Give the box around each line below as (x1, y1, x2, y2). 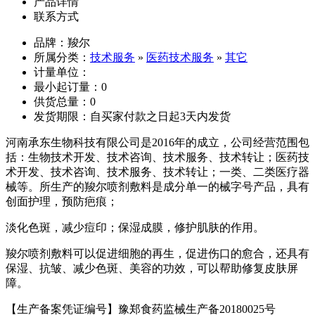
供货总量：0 (34, 96, 96, 108)
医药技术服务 (146, 51, 214, 64)
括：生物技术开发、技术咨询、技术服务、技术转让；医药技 (6, 151, 309, 164)
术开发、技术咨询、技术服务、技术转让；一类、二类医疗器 (6, 166, 309, 179)
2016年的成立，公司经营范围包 (152, 136, 309, 149)
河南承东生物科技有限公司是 (6, 136, 152, 149)
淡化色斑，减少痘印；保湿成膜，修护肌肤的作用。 (6, 221, 264, 234)
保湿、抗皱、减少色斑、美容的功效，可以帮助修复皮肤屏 (6, 262, 298, 275)
